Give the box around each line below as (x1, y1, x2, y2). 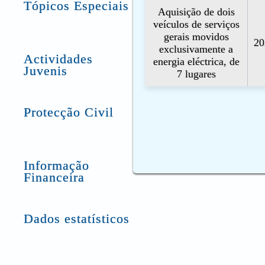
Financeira (24, 170, 85, 185)
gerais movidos (163, 31, 229, 43)
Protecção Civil (24, 105, 114, 119)
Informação (24, 158, 90, 173)
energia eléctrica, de (153, 56, 240, 67)
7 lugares (176, 68, 216, 80)
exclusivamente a (159, 43, 234, 55)
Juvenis (24, 63, 68, 78)
